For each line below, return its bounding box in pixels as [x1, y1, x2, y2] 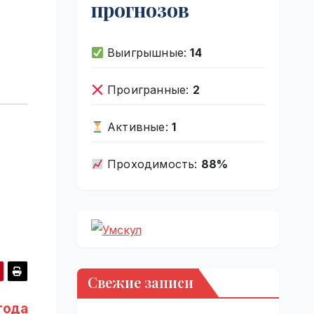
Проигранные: [103, 82, 193, 97]
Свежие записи [87, 272, 193, 292]
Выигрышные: [103, 45, 191, 60]
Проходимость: [103, 156, 201, 171]
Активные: [103, 119, 172, 134]
